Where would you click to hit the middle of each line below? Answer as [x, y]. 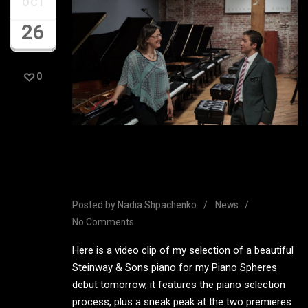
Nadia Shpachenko [157, 205]
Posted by [95, 205]
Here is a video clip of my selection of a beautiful [183, 251]
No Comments [103, 222]
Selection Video [131, 182]
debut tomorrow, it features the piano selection [179, 285]
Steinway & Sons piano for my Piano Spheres [175, 268]
